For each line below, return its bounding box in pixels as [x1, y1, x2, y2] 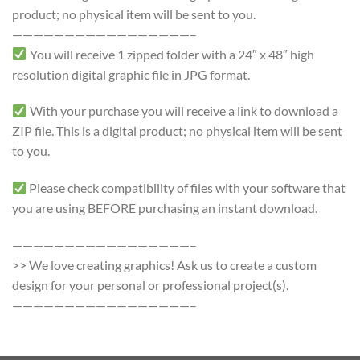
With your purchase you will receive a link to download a [27, 103, 339, 119]
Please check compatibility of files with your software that [27, 180, 346, 196]
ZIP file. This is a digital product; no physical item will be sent [12, 123, 342, 139]
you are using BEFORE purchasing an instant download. [12, 200, 317, 216]
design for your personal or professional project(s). [12, 276, 288, 292]
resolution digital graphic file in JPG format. [12, 66, 250, 82]
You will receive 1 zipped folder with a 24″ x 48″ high [27, 46, 315, 62]
